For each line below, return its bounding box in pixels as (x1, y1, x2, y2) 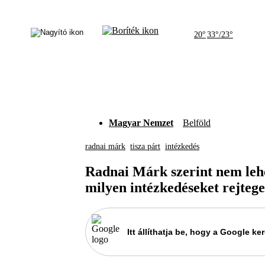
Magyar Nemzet (109, 118, 173, 128)
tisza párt (130, 142, 160, 151)
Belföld (183, 118, 211, 128)
